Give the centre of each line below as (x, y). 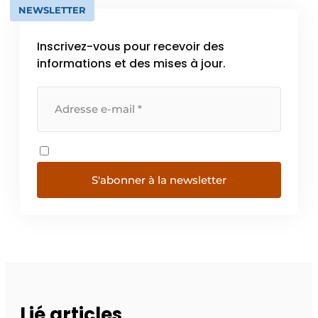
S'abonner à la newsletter (159, 180)
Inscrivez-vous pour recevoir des (131, 46)
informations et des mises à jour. (131, 63)
